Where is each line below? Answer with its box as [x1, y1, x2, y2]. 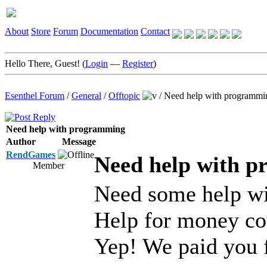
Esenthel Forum [5, 91, 64, 101]
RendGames [6, 150, 55, 160]
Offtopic [108, 91, 140, 101]
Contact [141, 26, 170, 36]
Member [32, 160, 64, 170]
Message [62, 136, 96, 147]
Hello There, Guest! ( [5, 58, 85, 69]
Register [122, 58, 153, 69]
